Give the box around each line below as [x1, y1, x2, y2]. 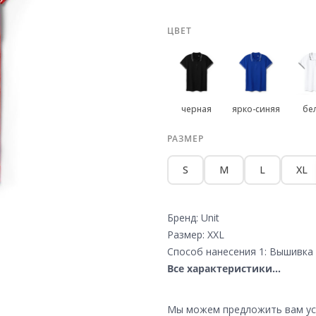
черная [181, 103, 212, 115]
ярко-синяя [231, 103, 280, 115]
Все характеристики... [166, 262, 281, 275]
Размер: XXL [166, 228, 224, 241]
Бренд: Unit [166, 211, 219, 224]
